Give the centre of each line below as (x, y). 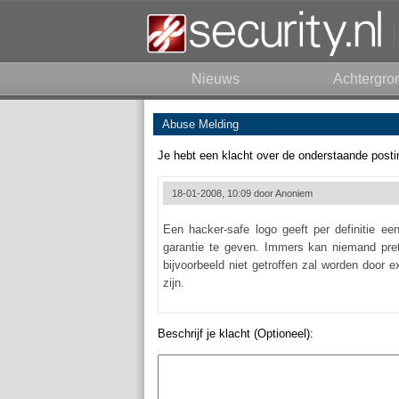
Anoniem (294, 193)
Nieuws (216, 79)
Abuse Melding (200, 124)
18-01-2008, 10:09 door (224, 193)
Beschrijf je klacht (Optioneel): (236, 334)
